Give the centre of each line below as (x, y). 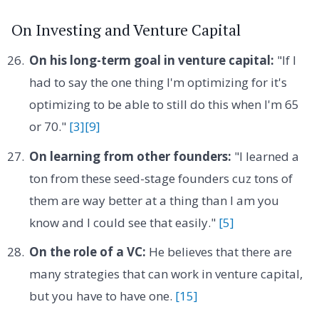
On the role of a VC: (87, 252)
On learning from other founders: (130, 156)
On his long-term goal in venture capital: (151, 61)
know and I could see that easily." (124, 222)
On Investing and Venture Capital (126, 30)
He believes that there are (219, 252)
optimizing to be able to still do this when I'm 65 (164, 105)
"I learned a (265, 156)
